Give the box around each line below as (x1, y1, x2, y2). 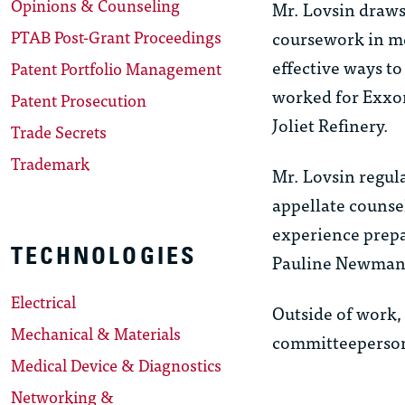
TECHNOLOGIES (11, 241, 197, 271)
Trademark (11, 150, 89, 177)
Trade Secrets (11, 118, 107, 146)
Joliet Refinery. (271, 110, 389, 139)
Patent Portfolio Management (11, 55, 221, 82)
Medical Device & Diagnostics (11, 352, 221, 379)
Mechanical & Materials (11, 320, 181, 347)
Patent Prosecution (11, 87, 146, 114)
